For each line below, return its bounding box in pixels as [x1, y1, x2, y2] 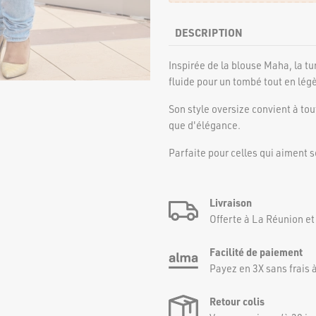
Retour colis [209, 295, 265, 308]
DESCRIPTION [175, 25, 243, 39]
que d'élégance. [169, 119, 241, 131]
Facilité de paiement [209, 245, 303, 259]
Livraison [209, 196, 252, 209]
